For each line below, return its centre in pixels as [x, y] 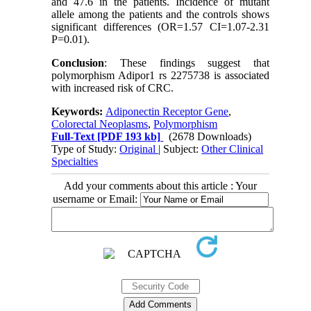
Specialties [75, 161]
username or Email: [96, 199]
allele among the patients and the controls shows [160, 14]
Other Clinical [233, 149]
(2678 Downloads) [210, 136]
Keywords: [79, 111]
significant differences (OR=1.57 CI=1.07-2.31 [160, 26]
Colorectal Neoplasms [100, 124]
